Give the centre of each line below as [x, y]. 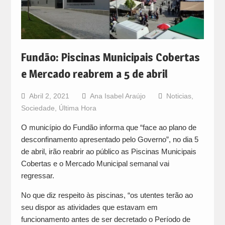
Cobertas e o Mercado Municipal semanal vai [95, 164]
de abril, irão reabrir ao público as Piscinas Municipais [108, 152]
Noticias [179, 96]
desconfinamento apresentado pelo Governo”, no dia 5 [109, 140]
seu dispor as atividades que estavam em [89, 207]
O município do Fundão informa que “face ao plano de [108, 128]
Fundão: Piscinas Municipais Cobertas [110, 58]
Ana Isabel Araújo [118, 96]
